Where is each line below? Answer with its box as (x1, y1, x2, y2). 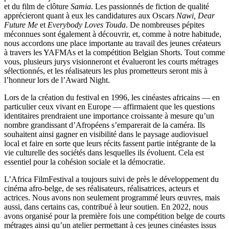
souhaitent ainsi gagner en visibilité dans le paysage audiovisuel (4, 130, 208, 139)
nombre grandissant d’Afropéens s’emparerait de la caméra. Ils (4, 121, 205, 130)
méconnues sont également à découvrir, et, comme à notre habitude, (4, 30, 221, 39)
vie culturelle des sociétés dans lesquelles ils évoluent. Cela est (4, 148, 204, 157)
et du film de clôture (4, 2, 71, 11)
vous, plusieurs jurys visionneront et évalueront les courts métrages (4, 57, 218, 66)
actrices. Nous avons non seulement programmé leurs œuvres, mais (4, 193, 220, 202)
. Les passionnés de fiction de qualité (91, 2, 209, 11)
